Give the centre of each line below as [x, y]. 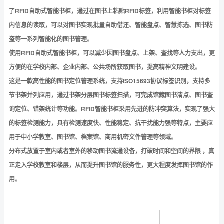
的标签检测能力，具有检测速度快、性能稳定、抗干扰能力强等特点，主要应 [111, 123]
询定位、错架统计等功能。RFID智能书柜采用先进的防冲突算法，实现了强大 [112, 109]
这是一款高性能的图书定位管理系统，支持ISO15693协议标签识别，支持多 [109, 81]
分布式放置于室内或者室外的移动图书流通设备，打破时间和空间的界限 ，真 [111, 151]
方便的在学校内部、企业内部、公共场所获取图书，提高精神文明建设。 [105, 67]
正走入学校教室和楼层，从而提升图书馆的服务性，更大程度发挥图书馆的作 [111, 165]
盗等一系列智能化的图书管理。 [51, 39]
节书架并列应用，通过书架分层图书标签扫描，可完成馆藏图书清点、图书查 [111, 95]
